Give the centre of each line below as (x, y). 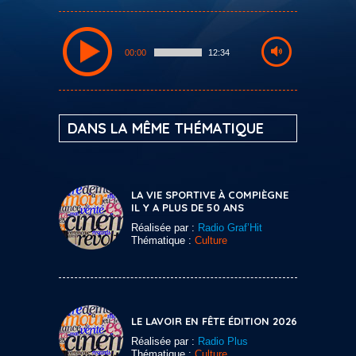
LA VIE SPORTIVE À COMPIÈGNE (210, 194)
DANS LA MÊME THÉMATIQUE (166, 128)
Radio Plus (223, 341)
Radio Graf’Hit (230, 227)
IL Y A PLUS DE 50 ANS (188, 207)
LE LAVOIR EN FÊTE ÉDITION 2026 (214, 321)
